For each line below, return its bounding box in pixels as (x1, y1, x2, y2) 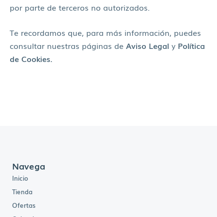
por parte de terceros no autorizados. (10, 1, 152, 14)
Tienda (12, 186, 32, 196)
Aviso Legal (126, 39, 169, 51)
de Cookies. (10, 52, 52, 64)
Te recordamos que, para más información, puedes (10, 26, 201, 38)
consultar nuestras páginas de (10, 39, 126, 51)
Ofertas (12, 200, 35, 210)
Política (178, 39, 205, 51)
